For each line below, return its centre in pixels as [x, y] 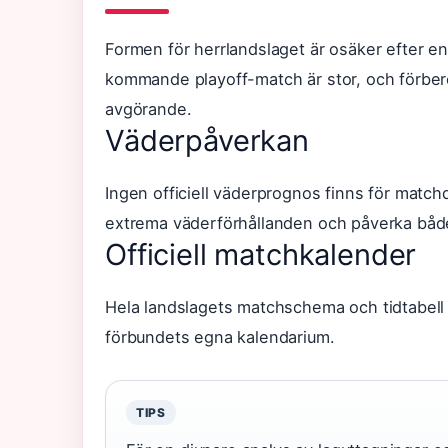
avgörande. [148, 109]
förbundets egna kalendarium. [220, 337]
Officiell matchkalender [261, 254]
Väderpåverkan [207, 140]
